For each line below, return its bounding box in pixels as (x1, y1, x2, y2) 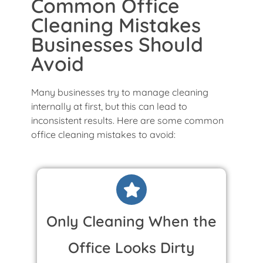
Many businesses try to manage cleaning (31, 86, 208, 98)
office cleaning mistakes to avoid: (31, 128, 176, 140)
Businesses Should (31, 31, 203, 56)
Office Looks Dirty (68, 238, 195, 257)
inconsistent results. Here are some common (31, 114, 224, 126)
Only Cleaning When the (46, 211, 217, 230)
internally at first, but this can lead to (31, 100, 187, 112)
